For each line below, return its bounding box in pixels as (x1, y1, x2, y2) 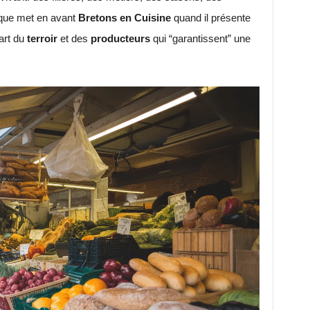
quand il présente (170, 11, 250, 24)
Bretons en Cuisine (77, 11, 171, 24)
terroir (26, 32, 57, 44)
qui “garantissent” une (149, 32, 250, 44)
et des (57, 32, 91, 44)
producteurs (90, 32, 150, 44)
